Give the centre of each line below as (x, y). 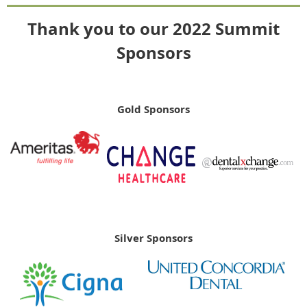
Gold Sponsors (153, 109)
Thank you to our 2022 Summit (153, 28)
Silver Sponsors (153, 238)
